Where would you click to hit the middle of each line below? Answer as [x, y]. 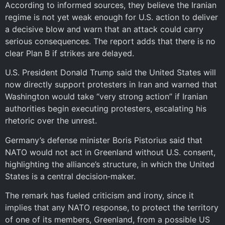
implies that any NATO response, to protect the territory [112, 208]
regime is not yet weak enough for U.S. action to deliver [111, 17]
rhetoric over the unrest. [51, 121]
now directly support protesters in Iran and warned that [111, 85]
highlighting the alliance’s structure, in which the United [110, 164]
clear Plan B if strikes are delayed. [70, 53]
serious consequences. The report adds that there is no [110, 41]
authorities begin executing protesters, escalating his [106, 109]
